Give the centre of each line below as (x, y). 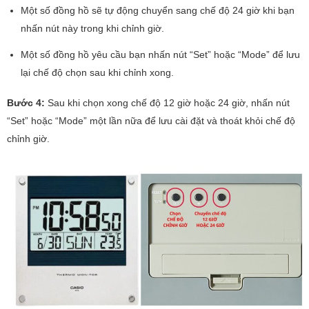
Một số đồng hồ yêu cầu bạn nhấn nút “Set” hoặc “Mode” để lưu (160, 55)
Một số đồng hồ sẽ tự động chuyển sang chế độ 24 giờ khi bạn (158, 11)
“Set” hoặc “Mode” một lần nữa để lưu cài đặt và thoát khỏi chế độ (151, 121)
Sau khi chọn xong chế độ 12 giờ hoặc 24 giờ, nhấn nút (169, 103)
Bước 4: (27, 103)
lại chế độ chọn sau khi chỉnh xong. (97, 73)
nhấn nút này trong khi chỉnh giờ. (92, 29)
